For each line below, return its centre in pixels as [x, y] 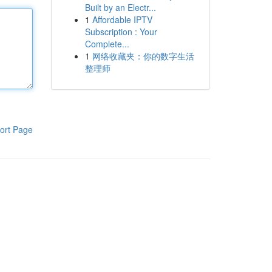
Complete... [107, 44]
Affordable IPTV [122, 19]
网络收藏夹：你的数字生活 [143, 56]
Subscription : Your [121, 32]
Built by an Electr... [120, 7]
